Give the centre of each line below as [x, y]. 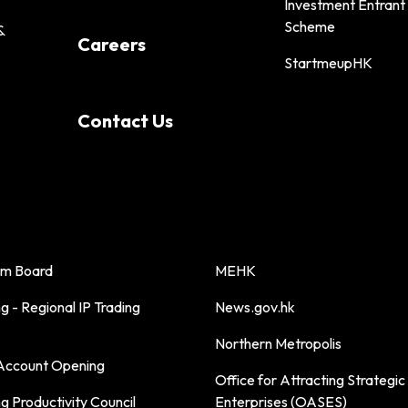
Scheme [309, 26]
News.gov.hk [255, 306]
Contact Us [125, 120]
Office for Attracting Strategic [310, 379]
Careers [112, 44]
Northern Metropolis [278, 343]
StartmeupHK [328, 62]
